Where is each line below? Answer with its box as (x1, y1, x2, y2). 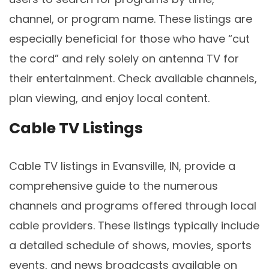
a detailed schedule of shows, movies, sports (9, 238, 252, 253)
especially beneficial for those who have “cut (9, 31, 250, 46)
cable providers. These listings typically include (9, 218, 259, 234)
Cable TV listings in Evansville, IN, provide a (9, 159, 235, 174)
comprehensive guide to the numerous (9, 178, 218, 194)
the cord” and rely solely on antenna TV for (9, 50, 239, 66)
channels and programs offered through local (9, 198, 256, 214)
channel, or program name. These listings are (9, 11, 252, 26)
